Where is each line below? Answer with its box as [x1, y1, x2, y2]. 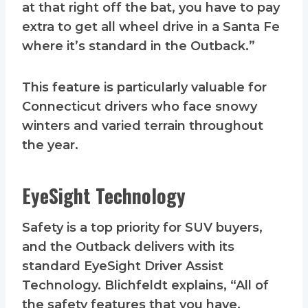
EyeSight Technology [22, 181, 186, 210]
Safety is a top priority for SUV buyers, [22, 220, 263, 236]
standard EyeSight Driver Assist [22, 258, 223, 274]
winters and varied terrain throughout [22, 118, 263, 134]
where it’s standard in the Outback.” [22, 38, 255, 54]
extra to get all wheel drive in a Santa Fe [22, 19, 280, 35]
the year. [22, 137, 78, 153]
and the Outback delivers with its [22, 239, 234, 255]
